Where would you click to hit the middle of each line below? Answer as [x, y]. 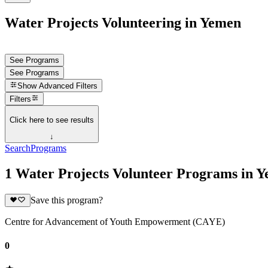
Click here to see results [52, 120]
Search [18, 148]
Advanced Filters [68, 86]
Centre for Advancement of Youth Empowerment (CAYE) [115, 222]
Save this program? [66, 200]
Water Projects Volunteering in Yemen [123, 22]
